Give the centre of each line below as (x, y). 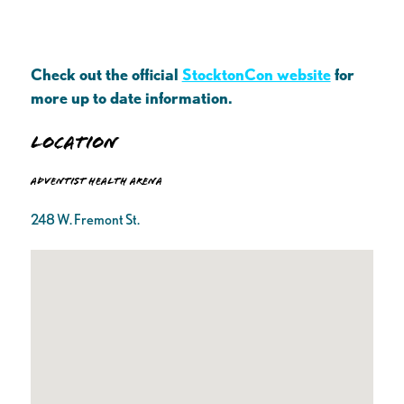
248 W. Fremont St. (85, 220)
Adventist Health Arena (96, 181)
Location (74, 143)
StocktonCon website (256, 74)
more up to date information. (131, 97)
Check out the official (106, 74)
